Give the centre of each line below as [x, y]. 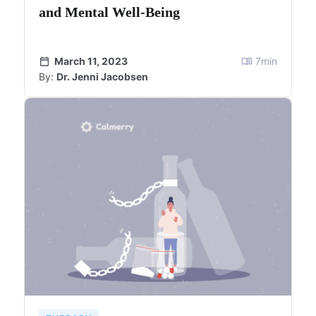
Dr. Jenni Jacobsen [102, 76]
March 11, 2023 [91, 61]
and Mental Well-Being [109, 12]
